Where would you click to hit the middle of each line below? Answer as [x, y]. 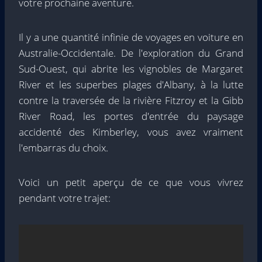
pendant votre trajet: [65, 198]
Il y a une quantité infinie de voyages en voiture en [131, 37]
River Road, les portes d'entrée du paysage [131, 116]
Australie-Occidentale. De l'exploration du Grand [131, 53]
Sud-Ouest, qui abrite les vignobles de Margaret [131, 69]
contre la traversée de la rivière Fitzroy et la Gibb [131, 101]
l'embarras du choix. [63, 148]
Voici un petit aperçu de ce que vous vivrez [131, 182]
